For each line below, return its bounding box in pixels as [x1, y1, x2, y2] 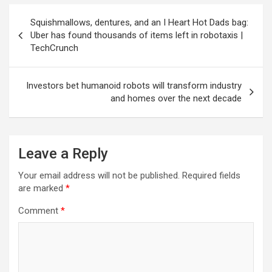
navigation [8, 24, 80, 42]
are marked [18, 183, 66, 194]
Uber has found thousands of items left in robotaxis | [30, 30, 243, 41]
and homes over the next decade [110, 93, 242, 104]
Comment [18, 205, 61, 217]
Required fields [182, 170, 240, 182]
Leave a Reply [18, 145, 108, 163]
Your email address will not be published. [18, 170, 180, 182]
